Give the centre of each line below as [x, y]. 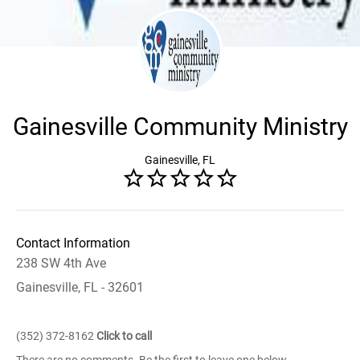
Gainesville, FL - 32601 [80, 287]
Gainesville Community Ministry [180, 127]
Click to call [124, 336]
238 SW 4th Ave [61, 263]
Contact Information [73, 243]
